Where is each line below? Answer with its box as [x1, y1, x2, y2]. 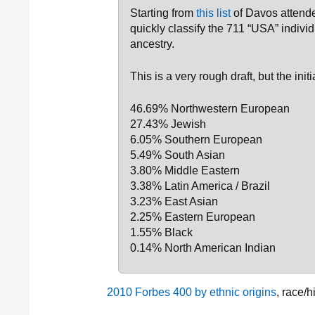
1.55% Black [130, 226, 193, 238]
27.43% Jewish [130, 118, 206, 130]
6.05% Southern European [130, 134, 262, 146]
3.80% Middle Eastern [130, 165, 240, 176]
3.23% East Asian [130, 195, 218, 207]
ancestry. [130, 38, 174, 50]
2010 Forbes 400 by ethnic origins [107, 286, 276, 298]
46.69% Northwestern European [130, 103, 290, 115]
